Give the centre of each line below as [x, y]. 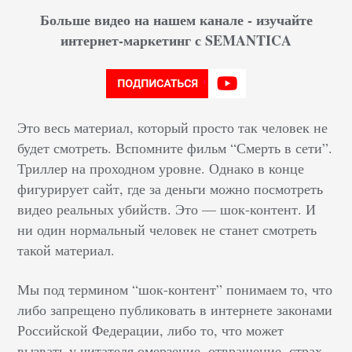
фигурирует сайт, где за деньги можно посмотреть [170, 189]
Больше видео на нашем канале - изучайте [176, 20]
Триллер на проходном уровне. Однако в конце [161, 168]
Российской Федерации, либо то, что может [151, 330]
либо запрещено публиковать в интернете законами [175, 310]
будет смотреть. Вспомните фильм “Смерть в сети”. [175, 148]
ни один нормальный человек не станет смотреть [167, 229]
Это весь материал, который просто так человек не [173, 127]
